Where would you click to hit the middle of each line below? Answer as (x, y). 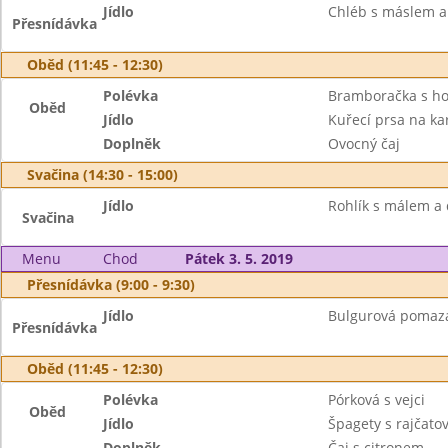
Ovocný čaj (363, 143)
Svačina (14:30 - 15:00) (102, 174)
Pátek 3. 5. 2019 (238, 258)
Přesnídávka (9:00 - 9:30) (111, 284)
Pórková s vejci (376, 399)
